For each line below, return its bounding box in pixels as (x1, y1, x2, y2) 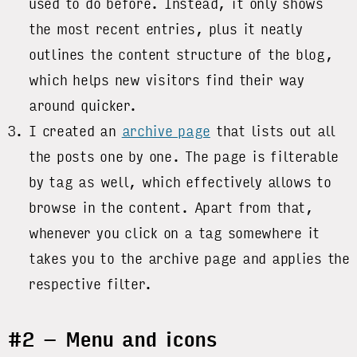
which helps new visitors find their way (29, 71, 304, 89)
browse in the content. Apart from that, (29, 198, 313, 217)
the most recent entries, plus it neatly (29, 20, 303, 38)
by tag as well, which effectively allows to (29, 173, 331, 191)
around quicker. (29, 96, 138, 115)
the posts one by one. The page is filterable (29, 147, 339, 166)
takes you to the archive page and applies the (29, 249, 350, 268)
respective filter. (29, 275, 152, 293)
